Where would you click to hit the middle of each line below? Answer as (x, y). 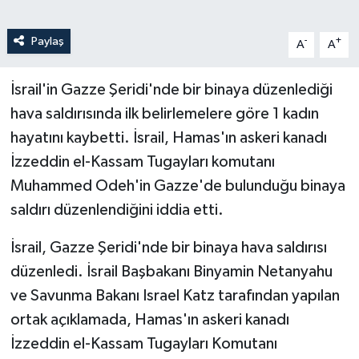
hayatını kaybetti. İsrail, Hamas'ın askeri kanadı (168, 137)
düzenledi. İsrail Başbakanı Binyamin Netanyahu (171, 271)
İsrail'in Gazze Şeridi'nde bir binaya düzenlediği (171, 89)
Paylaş (47, 41)
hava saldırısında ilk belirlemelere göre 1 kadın (164, 113)
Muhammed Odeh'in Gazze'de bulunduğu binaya (177, 186)
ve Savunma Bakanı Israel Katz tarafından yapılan (175, 295)
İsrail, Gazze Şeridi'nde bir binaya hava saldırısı (168, 247)
